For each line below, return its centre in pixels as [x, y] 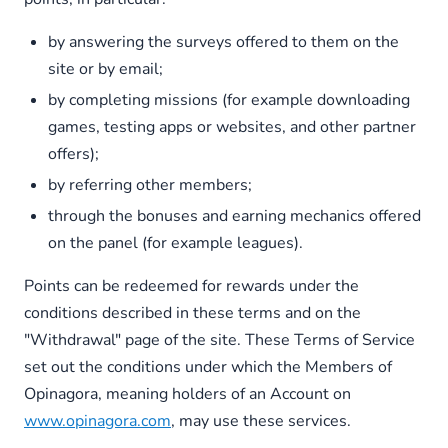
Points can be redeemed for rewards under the [191, 286]
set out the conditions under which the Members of [208, 367]
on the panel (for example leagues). [175, 243]
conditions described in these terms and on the [192, 313]
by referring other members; [150, 185]
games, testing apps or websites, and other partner [232, 127]
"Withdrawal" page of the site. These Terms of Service [219, 340]
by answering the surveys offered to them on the [223, 42]
